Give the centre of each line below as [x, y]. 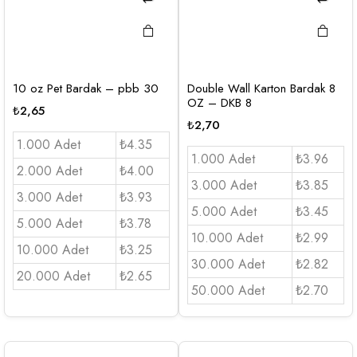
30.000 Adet [228, 264]
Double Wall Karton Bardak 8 [261, 88]
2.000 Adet [49, 171]
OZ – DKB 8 [220, 102]
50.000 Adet [228, 290]
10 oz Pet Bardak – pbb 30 [86, 88]
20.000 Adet [53, 276]
